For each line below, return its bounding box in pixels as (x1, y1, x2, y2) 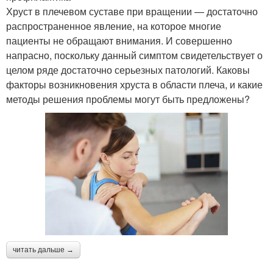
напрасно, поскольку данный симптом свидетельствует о (6, 48, 263, 63)
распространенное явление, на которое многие (6, 19, 221, 34)
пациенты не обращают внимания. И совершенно (6, 34, 232, 48)
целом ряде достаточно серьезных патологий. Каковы (6, 63, 250, 77)
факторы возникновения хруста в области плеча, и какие (6, 77, 263, 92)
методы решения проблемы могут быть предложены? (6, 92, 250, 107)
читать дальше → (13, 245, 74, 254)
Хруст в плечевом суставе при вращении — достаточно (6, 4, 258, 19)
